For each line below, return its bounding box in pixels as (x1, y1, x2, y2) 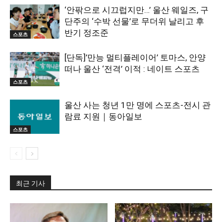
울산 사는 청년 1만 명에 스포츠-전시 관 (64, 100, 211, 110)
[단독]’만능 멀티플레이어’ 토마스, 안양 (64, 53, 206, 62)
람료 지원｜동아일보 (64, 111, 142, 121)
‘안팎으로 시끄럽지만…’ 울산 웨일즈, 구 (64, 5, 209, 15)
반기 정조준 (64, 28, 109, 38)
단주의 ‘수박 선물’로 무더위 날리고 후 (64, 16, 204, 26)
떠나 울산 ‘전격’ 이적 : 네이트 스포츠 (64, 64, 200, 74)
